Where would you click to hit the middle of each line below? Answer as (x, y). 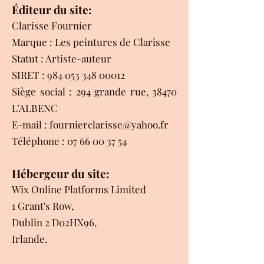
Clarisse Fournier (52, 25)
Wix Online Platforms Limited (80, 189)
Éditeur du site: (52, 9)
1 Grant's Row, (43, 205)
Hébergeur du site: (61, 173)
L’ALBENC (35, 108)
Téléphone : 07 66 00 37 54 (69, 141)
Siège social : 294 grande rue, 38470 (94, 91)
